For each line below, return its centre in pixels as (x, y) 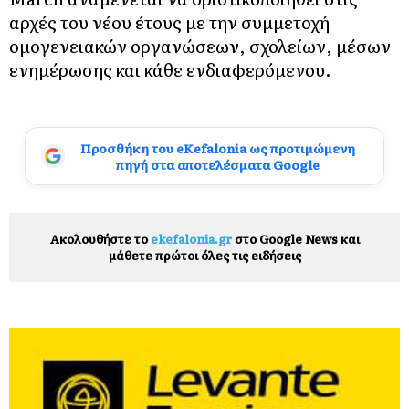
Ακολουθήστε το (100, 239)
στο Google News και (295, 239)
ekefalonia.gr (191, 239)
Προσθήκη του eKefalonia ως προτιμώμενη (217, 148)
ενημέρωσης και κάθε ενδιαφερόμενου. (170, 70)
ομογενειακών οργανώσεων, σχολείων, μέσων (200, 46)
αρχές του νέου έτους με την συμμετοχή (169, 22)
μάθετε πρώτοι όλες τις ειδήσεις (204, 256)
